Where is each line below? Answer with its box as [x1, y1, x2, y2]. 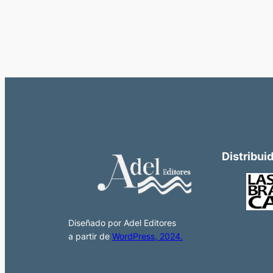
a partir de [68, 231, 112, 242]
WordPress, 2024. [112, 231, 183, 242]
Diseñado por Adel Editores [68, 218, 176, 229]
